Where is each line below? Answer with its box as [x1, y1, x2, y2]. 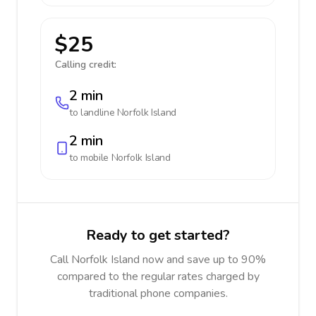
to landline [69, 106, 117, 119]
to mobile [69, 151, 111, 164]
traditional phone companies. [88, 286, 228, 301]
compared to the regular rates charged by [56, 269, 260, 284]
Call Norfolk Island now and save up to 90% [50, 252, 266, 267]
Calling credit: [55, 58, 116, 71]
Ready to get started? [86, 226, 230, 245]
